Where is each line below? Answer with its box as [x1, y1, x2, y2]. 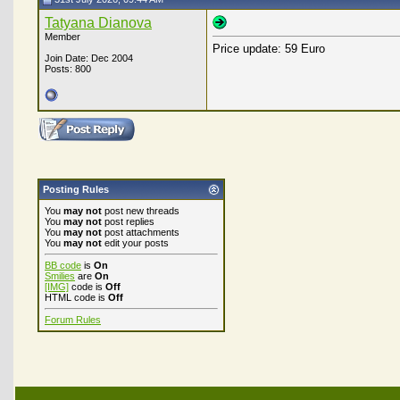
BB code [45, 260, 81, 271]
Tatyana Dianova [45, 15, 152, 30]
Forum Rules [45, 314, 101, 325]
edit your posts [102, 237, 169, 248]
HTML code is [45, 292, 108, 303]
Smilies [45, 271, 75, 281]
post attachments [102, 227, 179, 237]
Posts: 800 [45, 63, 91, 74]
